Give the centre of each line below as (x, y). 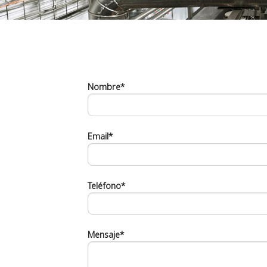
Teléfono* (107, 185)
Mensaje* (106, 235)
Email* (100, 136)
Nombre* (106, 87)
